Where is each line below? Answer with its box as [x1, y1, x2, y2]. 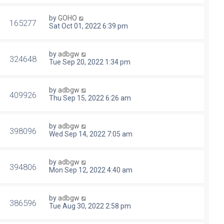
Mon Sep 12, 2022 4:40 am [49, 166, 132, 174]
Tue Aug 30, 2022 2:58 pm [49, 202, 131, 210]
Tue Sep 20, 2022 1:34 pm [49, 58, 130, 66]
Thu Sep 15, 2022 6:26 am [49, 94, 131, 102]
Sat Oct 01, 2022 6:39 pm [49, 22, 128, 30]
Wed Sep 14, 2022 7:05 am [49, 130, 132, 138]
